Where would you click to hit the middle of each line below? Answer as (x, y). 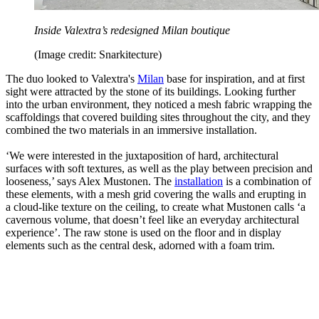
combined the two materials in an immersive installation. (131, 130)
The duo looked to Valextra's (72, 79)
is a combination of (267, 182)
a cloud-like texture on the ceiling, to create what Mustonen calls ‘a (156, 207)
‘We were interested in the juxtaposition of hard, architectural (142, 156)
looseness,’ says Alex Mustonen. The (90, 182)
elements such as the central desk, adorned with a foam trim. (140, 246)
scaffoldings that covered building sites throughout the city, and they (158, 117)
